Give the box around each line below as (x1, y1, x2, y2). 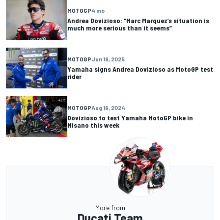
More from (95, 203, 125, 212)
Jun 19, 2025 (91, 55, 125, 63)
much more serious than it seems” (67, 24, 172, 32)
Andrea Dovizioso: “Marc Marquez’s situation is (67, 16, 209, 25)
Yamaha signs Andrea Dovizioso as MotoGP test (67, 65, 213, 74)
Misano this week (67, 121, 119, 130)
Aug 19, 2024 (91, 104, 125, 111)
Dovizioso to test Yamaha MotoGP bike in (67, 113, 193, 122)
